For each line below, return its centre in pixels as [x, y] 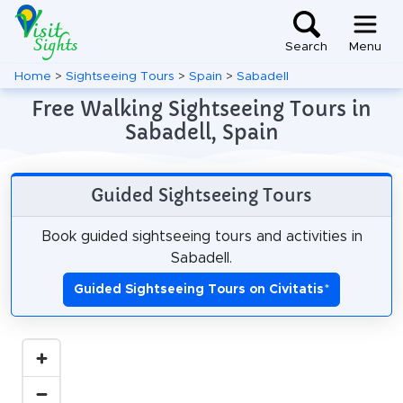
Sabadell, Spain [201, 132]
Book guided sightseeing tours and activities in [201, 236]
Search [306, 47]
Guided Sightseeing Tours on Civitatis [199, 289]
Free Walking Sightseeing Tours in [201, 109]
